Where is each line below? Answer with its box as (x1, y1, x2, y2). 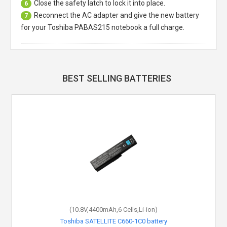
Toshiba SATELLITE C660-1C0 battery (60, 217, 167, 225)
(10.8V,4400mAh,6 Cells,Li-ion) (69, 206, 158, 213)
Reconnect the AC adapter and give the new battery (34, 11, 199, 19)
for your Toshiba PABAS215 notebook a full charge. (21, 23, 184, 31)
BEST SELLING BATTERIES (62, 73, 171, 84)
